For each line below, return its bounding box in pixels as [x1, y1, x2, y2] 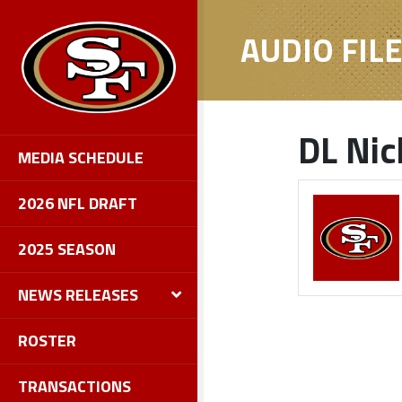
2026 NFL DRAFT [18, 190, 137, 215]
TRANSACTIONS [18, 373, 131, 398]
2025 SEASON [18, 236, 116, 261]
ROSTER [18, 328, 76, 353]
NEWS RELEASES [18, 282, 138, 307]
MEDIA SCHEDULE [18, 144, 144, 170]
